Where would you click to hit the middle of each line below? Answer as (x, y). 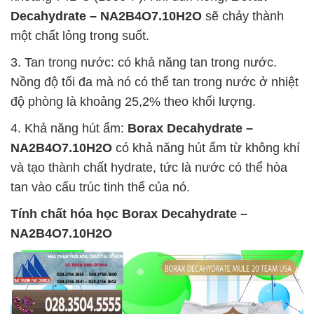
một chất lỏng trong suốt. (80, 35)
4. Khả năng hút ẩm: (69, 128)
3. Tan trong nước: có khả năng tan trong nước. (144, 62)
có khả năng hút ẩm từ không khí (206, 148)
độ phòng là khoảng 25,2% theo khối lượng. (133, 101)
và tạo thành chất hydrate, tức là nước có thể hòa (149, 167)
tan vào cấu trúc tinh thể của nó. (100, 187)
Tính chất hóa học (66, 213)
